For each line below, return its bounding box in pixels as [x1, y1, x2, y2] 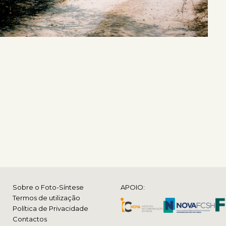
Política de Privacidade [13, 204, 88, 212]
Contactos [13, 215, 47, 223]
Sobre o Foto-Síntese [13, 183, 84, 191]
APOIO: [121, 183, 145, 191]
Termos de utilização [13, 194, 80, 202]
